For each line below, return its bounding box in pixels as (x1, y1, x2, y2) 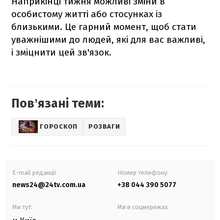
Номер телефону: (117, 168, 168, 176)
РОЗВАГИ (88, 123, 120, 131)
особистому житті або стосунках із (11, 8, 162, 20)
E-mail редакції (12, 168, 56, 176)
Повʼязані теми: (11, 96, 104, 111)
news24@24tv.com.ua (12, 180, 85, 189)
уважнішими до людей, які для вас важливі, (11, 33, 205, 45)
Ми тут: (12, 203, 32, 211)
